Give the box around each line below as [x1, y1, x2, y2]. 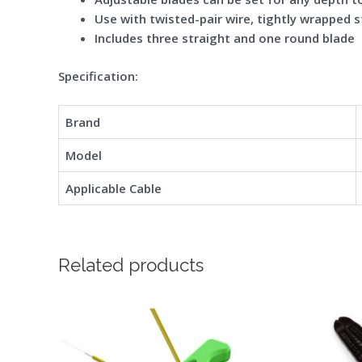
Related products [58, 254, 204, 276]
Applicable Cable [65, 179, 162, 196]
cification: [79, 67, 138, 84]
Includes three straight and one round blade [95, 30, 355, 46]
